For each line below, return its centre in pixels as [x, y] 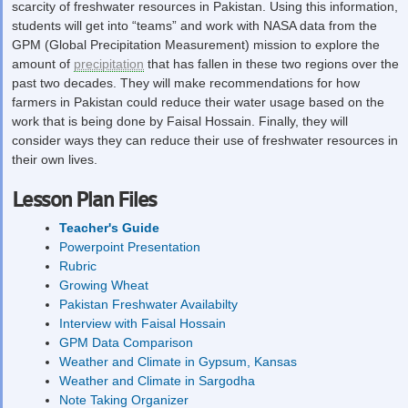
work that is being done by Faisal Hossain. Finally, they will [180, 121]
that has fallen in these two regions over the [271, 63]
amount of [43, 63]
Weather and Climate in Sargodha [157, 380]
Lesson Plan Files [85, 200]
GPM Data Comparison [126, 342]
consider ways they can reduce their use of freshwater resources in [205, 140]
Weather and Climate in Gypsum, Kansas [178, 361]
